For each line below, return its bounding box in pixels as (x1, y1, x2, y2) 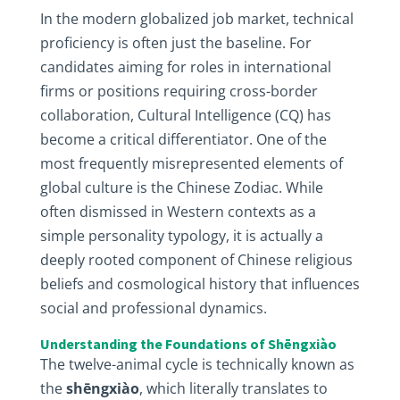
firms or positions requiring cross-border (39, 81, 318, 101)
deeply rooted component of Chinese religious (39, 250, 353, 270)
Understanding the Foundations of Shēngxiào (39, 335, 337, 353)
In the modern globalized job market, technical (39, 9, 354, 29)
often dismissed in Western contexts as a (39, 202, 316, 221)
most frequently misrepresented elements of (39, 154, 343, 173)
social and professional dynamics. (39, 298, 271, 318)
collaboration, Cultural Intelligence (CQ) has (39, 105, 331, 125)
